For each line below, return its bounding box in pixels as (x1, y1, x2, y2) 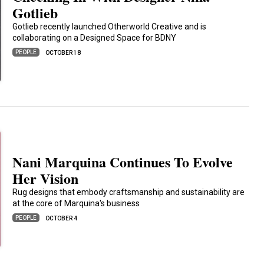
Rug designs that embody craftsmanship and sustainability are (12, 187, 245, 197)
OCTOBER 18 (45, 49, 81, 56)
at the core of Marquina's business (12, 199, 140, 208)
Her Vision (12, 168, 79, 189)
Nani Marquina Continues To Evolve (12, 151, 233, 172)
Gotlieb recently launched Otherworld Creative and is (12, 22, 207, 31)
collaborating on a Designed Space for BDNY (12, 33, 177, 42)
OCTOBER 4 (45, 215, 78, 222)
